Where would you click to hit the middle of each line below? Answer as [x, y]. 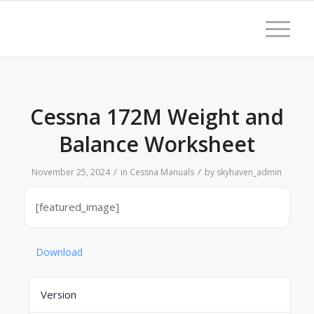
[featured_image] [77, 207]
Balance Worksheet [157, 144]
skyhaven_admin [250, 172]
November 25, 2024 [71, 172]
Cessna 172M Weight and [157, 117]
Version [58, 294]
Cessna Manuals [162, 172]
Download [59, 252]
